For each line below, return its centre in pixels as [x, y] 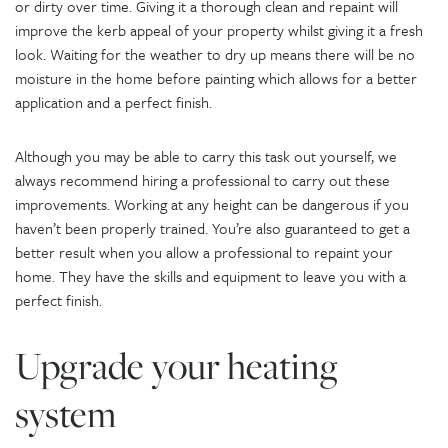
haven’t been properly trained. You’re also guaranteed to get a [212, 227]
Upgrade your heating [176, 365]
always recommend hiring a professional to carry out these [202, 179]
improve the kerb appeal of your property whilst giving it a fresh [219, 29]
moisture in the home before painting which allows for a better [216, 77]
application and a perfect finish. [113, 101]
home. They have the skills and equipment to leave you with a [210, 275]
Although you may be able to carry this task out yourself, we [206, 155]
